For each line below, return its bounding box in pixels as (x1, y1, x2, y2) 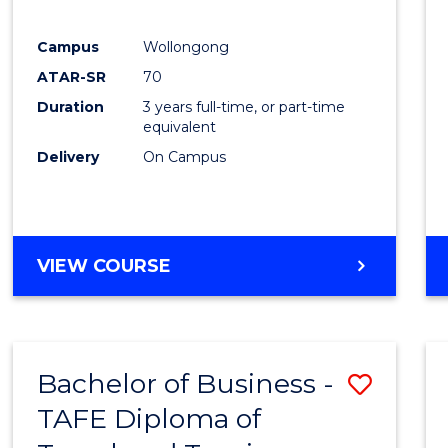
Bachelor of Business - (37, 367, 335, 401)
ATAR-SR (37, 68, 107, 87)
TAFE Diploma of (37, 402, 262, 436)
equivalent (143, 118, 217, 137)
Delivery (37, 148, 100, 167)
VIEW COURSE (37, 255, 172, 278)
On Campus (143, 148, 227, 167)
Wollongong (143, 38, 230, 57)
